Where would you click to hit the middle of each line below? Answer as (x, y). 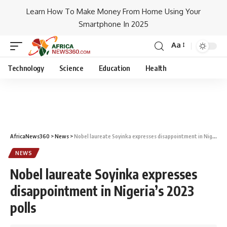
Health (156, 68)
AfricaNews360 (30, 136)
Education (114, 68)
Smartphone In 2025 (113, 24)
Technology (26, 68)
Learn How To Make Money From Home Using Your (113, 11)
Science (71, 68)
